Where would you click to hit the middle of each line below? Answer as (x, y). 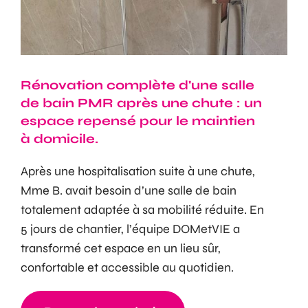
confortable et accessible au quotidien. (127, 268)
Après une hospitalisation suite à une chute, (138, 172)
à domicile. (59, 139)
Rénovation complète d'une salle (137, 86)
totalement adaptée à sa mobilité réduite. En (142, 210)
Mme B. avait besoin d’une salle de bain (129, 191)
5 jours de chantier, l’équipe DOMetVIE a (130, 229)
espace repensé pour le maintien (138, 121)
